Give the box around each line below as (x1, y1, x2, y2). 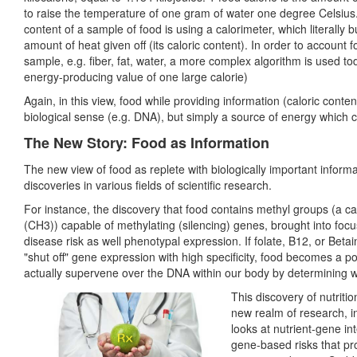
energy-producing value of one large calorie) (24, 69, 248, 85)
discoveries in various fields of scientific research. (24, 177, 272, 194)
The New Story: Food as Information (24, 132, 269, 154)
